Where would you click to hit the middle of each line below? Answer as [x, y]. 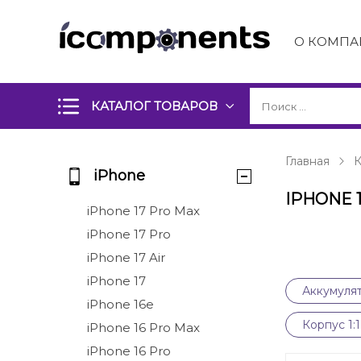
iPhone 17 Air [126, 257]
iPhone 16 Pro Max [143, 328]
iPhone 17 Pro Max [143, 211]
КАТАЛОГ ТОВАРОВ [154, 106]
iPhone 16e [120, 304]
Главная [307, 161]
